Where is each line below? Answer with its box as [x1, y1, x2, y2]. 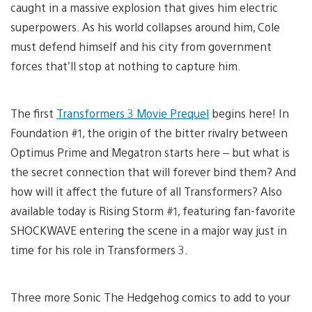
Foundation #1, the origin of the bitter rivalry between [10, 125, 288, 140]
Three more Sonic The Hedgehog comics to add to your [10, 289, 290, 304]
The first [10, 105, 56, 120]
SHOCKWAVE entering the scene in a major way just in [10, 222, 287, 237]
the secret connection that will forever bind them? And [10, 164, 296, 179]
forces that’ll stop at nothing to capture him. [10, 58, 241, 73]
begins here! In [209, 105, 289, 120]
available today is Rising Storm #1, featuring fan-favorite [10, 203, 295, 218]
